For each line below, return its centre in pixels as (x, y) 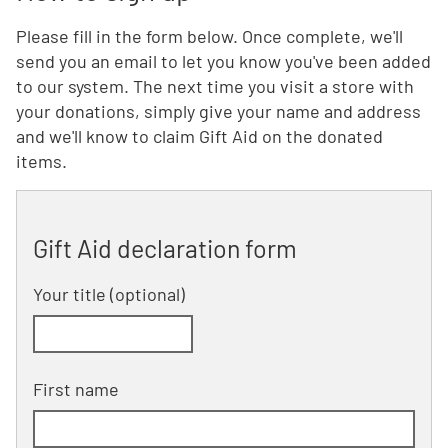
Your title (69, 294)
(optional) (145, 294)
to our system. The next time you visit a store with (215, 86)
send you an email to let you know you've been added (223, 61)
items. (41, 161)
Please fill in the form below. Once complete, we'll (209, 36)
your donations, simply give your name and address (218, 111)
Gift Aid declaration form (165, 248)
